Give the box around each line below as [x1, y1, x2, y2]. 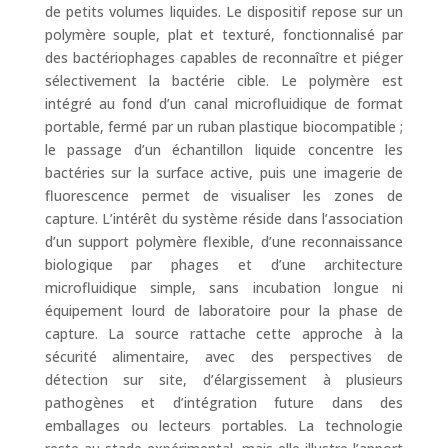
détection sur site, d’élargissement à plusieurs [44, 370, 404, 389]
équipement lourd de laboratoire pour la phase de [44, 301, 404, 320]
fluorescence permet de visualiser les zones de [44, 186, 404, 205]
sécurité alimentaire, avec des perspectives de [44, 347, 404, 366]
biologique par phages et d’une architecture [44, 255, 404, 274]
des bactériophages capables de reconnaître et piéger [44, 48, 404, 67]
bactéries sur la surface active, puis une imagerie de [44, 163, 404, 182]
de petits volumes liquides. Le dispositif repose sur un [44, 2, 404, 21]
